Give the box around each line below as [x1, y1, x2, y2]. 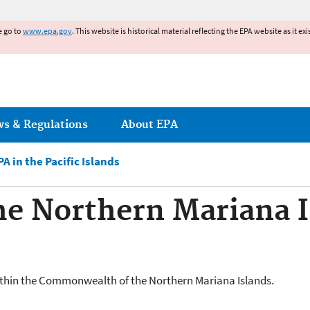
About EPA [121, 118, 178, 131]
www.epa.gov [23, 26, 72, 36]
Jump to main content [102, 1, 208, 15]
